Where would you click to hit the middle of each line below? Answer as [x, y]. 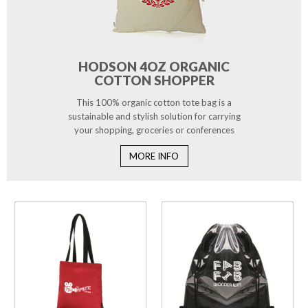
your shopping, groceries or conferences [154, 130]
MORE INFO [154, 156]
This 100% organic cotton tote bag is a [154, 103]
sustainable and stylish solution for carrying [154, 117]
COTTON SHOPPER [154, 80]
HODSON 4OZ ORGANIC [154, 67]
